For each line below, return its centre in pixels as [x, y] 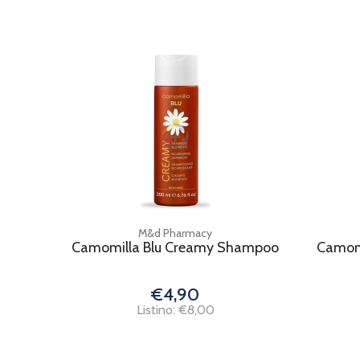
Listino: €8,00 [175, 310]
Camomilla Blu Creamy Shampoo [176, 247]
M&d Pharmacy [176, 233]
